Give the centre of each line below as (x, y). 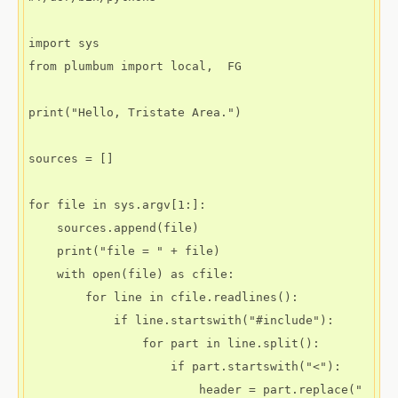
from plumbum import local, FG (135, 66)
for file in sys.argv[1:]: (117, 205)
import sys (64, 43)
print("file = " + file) (43, 251)
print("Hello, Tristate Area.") (135, 112)
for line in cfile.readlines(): (57, 297)
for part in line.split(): (85, 343)
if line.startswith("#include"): (71, 320)
